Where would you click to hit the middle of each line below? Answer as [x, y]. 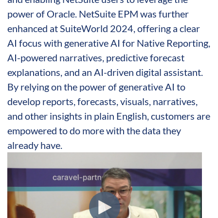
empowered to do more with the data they [94, 130]
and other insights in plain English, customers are [109, 116]
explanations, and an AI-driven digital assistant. [105, 72]
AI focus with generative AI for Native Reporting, [109, 43]
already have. [35, 145]
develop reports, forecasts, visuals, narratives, [102, 101]
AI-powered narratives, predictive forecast [96, 57]
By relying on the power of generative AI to [96, 86]
